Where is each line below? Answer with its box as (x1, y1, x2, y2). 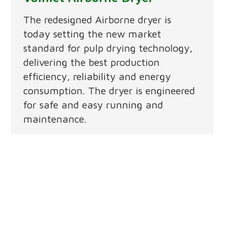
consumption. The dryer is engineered (23, 85, 195, 97)
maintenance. (23, 113, 87, 125)
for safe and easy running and (23, 99, 163, 111)
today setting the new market (23, 28, 161, 40)
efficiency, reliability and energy (23, 70, 171, 83)
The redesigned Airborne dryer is (23, 14, 171, 26)
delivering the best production (23, 56, 160, 68)
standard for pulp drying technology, (23, 42, 193, 54)
